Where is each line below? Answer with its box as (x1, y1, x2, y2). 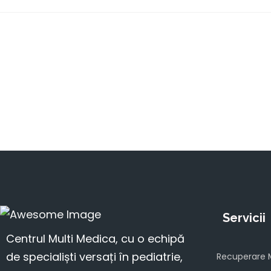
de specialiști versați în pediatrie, (6, 249, 183, 265)
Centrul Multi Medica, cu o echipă (6, 231, 184, 247)
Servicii (222, 211, 266, 225)
